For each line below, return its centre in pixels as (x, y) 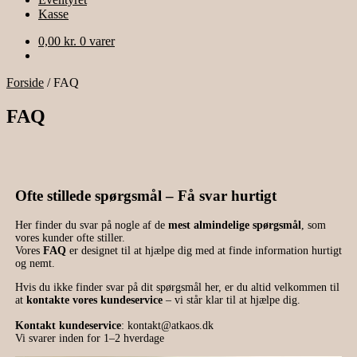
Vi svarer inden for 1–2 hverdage (89, 339)
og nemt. (35, 264)
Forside (25, 82)
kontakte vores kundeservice (94, 300)
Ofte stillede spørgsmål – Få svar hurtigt (145, 195)
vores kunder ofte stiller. (70, 238)
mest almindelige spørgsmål (234, 226)
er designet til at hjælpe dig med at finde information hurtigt (204, 251)
